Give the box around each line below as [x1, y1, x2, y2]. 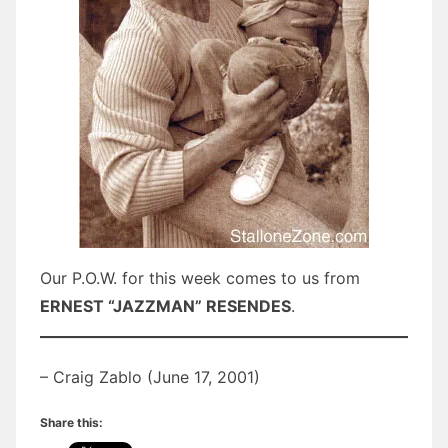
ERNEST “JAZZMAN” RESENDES [40, 295, 291, 316]
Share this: [40, 414, 103, 430]
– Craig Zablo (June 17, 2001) [40, 366, 260, 387]
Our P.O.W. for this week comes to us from [40, 267, 360, 288]
